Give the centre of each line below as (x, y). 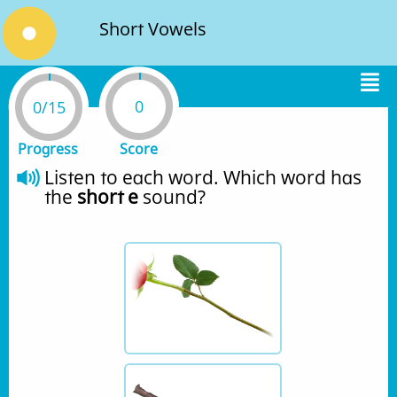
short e (108, 197)
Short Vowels (153, 29)
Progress (48, 149)
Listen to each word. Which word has (203, 177)
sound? (172, 197)
